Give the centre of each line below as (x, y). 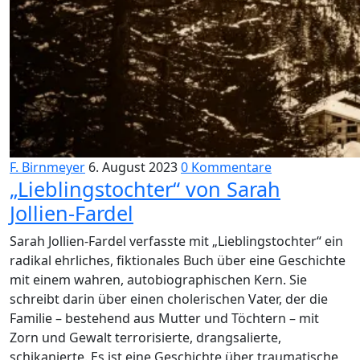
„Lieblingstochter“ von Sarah (145, 189)
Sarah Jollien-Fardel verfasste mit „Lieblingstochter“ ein (176, 241)
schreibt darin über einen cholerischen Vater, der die (169, 299)
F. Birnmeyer (47, 167)
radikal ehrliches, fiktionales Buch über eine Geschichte (178, 260)
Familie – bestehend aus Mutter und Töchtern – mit (164, 318)
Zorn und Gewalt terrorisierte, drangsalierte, (145, 337)
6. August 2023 (133, 167)
